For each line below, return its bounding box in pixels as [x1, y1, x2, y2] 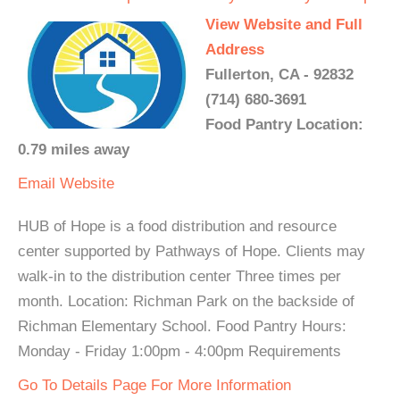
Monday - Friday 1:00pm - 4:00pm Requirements [18, 343, 341, 360]
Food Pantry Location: [205, 116, 363, 133]
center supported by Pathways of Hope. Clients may [18, 243, 365, 260]
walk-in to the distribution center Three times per [18, 268, 341, 285]
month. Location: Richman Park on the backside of [18, 293, 354, 310]
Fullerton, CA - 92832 [205, 66, 354, 83]
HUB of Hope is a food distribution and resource [18, 218, 337, 235]
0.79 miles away [18, 141, 129, 158]
